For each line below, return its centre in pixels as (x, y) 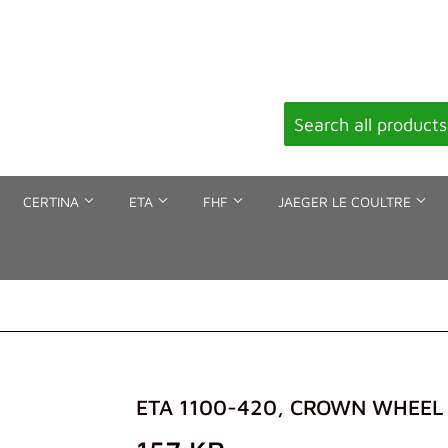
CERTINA (53, 201)
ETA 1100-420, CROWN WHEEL (289, 406)
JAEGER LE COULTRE (346, 201)
